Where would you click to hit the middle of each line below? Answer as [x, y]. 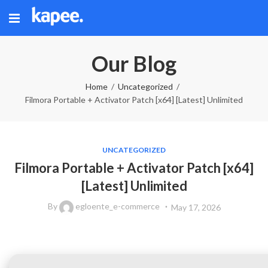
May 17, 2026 [196, 207]
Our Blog [134, 63]
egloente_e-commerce [117, 206]
